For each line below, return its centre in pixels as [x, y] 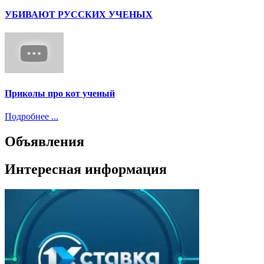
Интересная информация [86, 169]
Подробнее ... [32, 116]
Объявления [44, 141]
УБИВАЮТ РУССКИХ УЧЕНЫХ [79, 14]
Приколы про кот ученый [60, 93]
